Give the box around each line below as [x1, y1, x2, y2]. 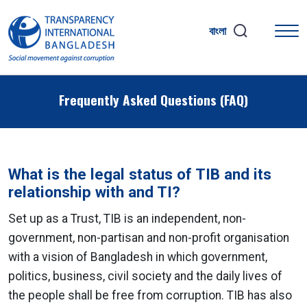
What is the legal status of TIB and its [8, 165, 271, 183]
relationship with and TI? [8, 183, 180, 201]
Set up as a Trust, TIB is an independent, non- [8, 212, 246, 225]
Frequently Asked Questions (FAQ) [59, 90, 248, 110]
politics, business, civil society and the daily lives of [8, 269, 282, 283]
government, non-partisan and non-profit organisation [8, 231, 289, 245]
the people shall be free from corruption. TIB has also [8, 288, 292, 302]
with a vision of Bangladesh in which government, [8, 250, 267, 264]
